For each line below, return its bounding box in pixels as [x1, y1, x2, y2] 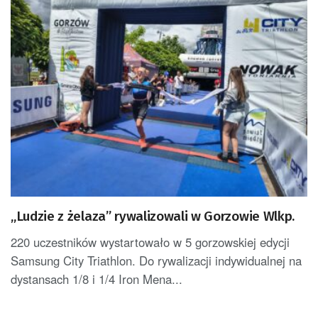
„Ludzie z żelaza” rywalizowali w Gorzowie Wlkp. [11, 208, 295, 225]
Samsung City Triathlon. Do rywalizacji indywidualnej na [11, 252, 302, 270]
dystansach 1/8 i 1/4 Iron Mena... [11, 270, 182, 288]
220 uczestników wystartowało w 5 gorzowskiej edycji [11, 234, 290, 251]
